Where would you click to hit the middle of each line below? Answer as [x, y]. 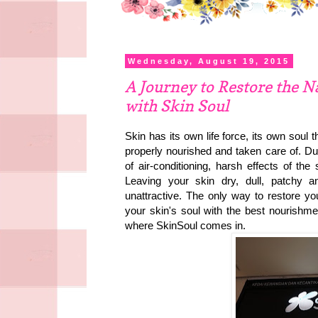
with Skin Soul [177, 105]
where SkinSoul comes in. [185, 226]
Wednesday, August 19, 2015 [209, 61]
